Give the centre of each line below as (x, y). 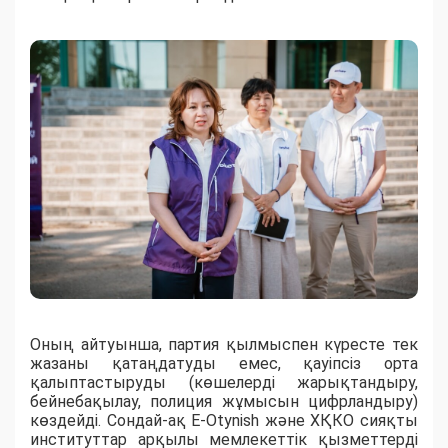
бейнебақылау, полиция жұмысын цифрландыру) (224, 402)
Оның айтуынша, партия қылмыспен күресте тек (224, 345)
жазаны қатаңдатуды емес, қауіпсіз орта (224, 364)
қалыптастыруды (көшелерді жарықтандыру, (224, 383)
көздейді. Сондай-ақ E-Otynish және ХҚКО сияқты (224, 421)
